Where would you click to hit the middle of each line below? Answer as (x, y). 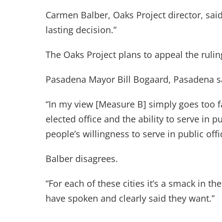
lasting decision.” (81, 30)
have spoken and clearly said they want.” (130, 198)
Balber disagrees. (82, 159)
